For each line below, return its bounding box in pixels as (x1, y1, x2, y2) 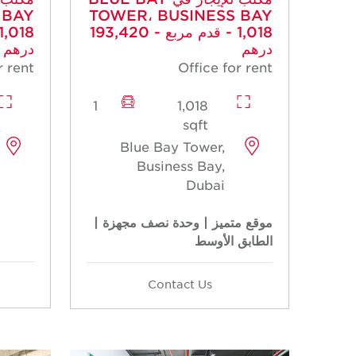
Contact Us (147, 277, 212, 292)
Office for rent (178, 59, 273, 75)
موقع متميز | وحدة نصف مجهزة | (94, 214, 273, 230)
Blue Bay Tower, (120, 138, 226, 155)
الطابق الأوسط (195, 232, 273, 249)
